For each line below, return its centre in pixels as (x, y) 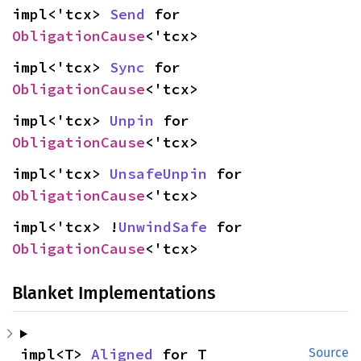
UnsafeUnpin (158, 173)
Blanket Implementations (114, 293)
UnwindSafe (163, 226)
